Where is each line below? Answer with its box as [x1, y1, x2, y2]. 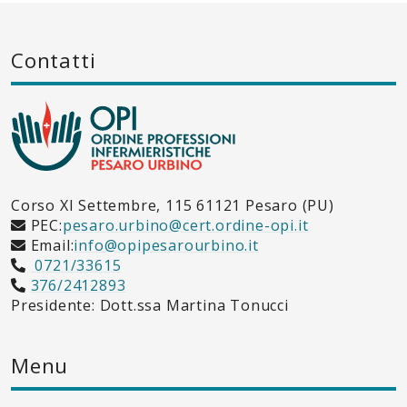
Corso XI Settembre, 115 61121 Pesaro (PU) [11, 194, 334, 215]
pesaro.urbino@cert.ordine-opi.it [62, 214, 309, 235]
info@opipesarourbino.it [74, 234, 259, 255]
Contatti [11, 45, 96, 74]
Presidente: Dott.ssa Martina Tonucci [11, 294, 289, 315]
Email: [25, 234, 74, 255]
